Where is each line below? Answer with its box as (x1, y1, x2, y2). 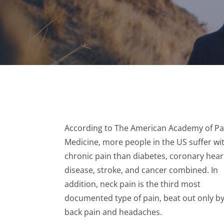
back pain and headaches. (64, 206, 162, 217)
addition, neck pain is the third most (64, 178, 200, 189)
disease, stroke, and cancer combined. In (64, 164, 218, 175)
